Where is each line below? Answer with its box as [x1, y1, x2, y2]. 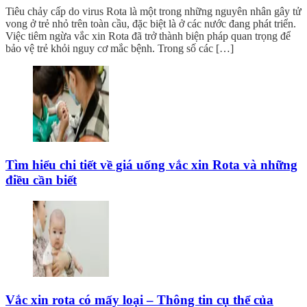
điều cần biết [5, 173, 77, 188]
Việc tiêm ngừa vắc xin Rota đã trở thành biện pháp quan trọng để [5, 30, 291, 42]
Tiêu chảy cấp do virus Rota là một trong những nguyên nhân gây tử [5, 5, 302, 18]
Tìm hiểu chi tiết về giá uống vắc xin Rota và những [5, 158, 297, 173]
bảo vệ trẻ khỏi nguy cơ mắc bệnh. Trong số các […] [5, 42, 234, 55]
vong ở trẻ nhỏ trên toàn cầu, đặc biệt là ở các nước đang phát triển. [5, 18, 296, 30]
